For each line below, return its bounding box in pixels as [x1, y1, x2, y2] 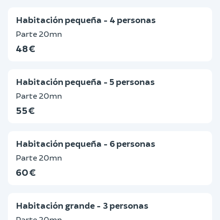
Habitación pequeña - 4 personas [16, 14, 156, 25]
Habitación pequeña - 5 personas [16, 76, 155, 87]
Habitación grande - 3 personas [16, 200, 148, 211]
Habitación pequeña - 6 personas [16, 138, 155, 149]
